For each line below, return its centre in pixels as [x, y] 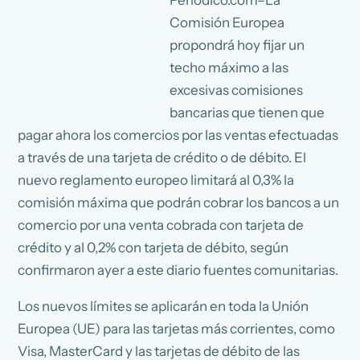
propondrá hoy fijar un [237, 45]
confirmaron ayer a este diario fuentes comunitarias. [178, 270]
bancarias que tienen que [247, 112]
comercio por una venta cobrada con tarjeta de [161, 225]
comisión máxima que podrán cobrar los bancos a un [179, 202]
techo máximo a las [229, 67]
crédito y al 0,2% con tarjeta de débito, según [153, 247]
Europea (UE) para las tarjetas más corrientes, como [177, 328]
